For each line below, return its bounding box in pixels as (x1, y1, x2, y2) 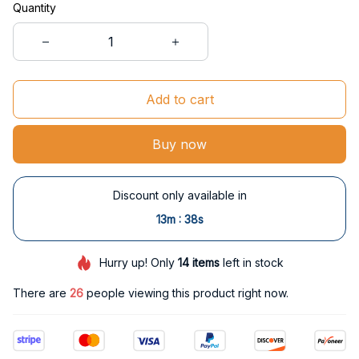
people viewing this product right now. (83, 286, 288, 301)
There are (13, 286, 70, 301)
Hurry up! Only (99, 256, 178, 270)
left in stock (219, 256, 284, 270)
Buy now (152, 135, 207, 152)
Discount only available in (112, 188, 247, 203)
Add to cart (145, 91, 214, 107)
